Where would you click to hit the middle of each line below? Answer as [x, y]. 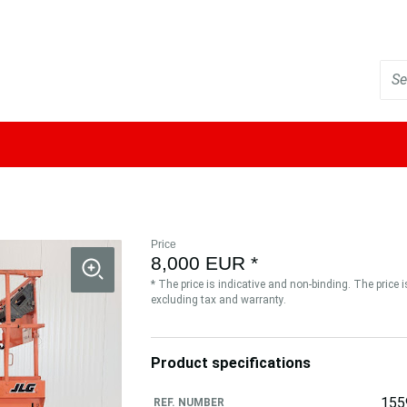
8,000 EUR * [204, 263]
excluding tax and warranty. [218, 300]
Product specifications [230, 363]
